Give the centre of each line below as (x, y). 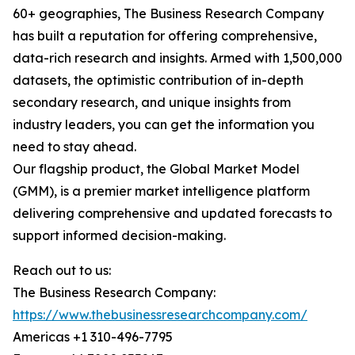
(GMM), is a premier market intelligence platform (161, 191)
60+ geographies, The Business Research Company (168, 14)
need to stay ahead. (74, 147)
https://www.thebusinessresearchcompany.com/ (160, 315)
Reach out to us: (62, 271)
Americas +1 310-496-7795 (93, 337)
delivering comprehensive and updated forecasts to (172, 214)
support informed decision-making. (119, 236)
